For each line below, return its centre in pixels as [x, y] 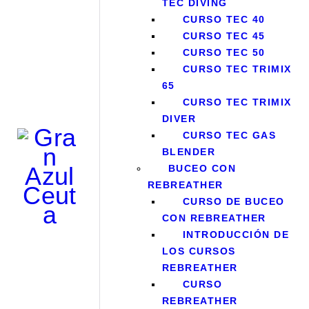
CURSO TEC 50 [224, 53]
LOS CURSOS [199, 251]
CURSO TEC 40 [224, 20]
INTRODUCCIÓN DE [236, 235]
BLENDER [189, 152]
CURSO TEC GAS [229, 136]
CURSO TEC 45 [224, 36]
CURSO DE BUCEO [233, 202]
